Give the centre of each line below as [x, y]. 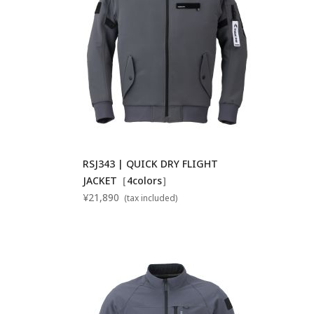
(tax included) [150, 198]
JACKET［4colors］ [128, 180]
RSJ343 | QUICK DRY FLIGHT [151, 163]
